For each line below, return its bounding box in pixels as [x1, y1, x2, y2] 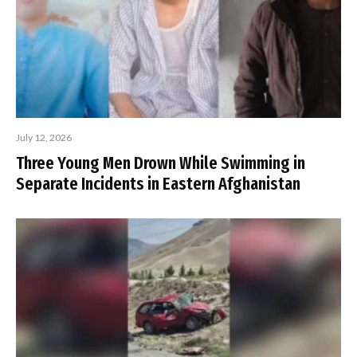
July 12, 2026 [16, 131, 72, 144]
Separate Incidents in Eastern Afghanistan [16, 173, 300, 195]
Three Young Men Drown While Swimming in [16, 152, 305, 175]
